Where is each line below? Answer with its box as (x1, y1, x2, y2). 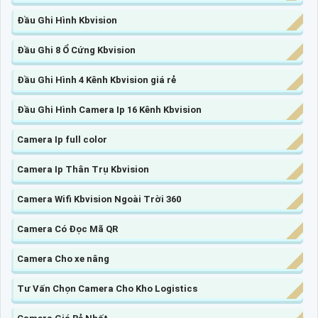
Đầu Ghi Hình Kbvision (17, 15, 117, 26)
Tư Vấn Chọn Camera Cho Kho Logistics (17, 283, 197, 295)
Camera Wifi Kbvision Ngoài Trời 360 (17, 194, 181, 205)
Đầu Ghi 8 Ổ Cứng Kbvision (17, 45, 136, 56)
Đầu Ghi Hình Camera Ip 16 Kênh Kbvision (17, 104, 202, 116)
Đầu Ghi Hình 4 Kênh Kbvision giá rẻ (17, 75, 176, 86)
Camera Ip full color (17, 134, 107, 146)
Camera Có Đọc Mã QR (17, 224, 118, 235)
